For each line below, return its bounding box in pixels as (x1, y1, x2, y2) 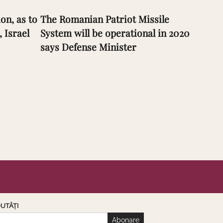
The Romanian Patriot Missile (40, 12, 169, 25)
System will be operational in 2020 (40, 26, 190, 39)
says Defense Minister (40, 40, 136, 53)
